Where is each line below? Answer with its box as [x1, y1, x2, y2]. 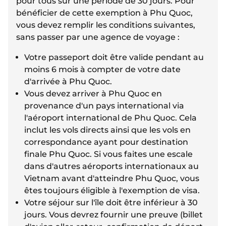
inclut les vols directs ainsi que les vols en [24, 125, 191, 135]
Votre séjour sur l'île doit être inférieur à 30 [24, 198, 198, 208]
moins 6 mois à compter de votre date [24, 65, 181, 75]
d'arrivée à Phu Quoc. [24, 77, 112, 87]
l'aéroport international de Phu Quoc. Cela [24, 113, 197, 123]
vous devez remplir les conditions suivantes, [16, 20, 195, 30]
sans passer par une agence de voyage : [16, 32, 180, 42]
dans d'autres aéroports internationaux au [24, 161, 199, 172]
